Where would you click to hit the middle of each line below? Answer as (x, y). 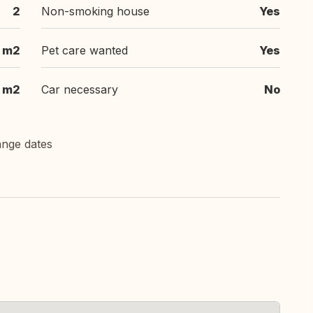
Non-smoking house (95, 11)
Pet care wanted (85, 50)
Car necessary (80, 89)
